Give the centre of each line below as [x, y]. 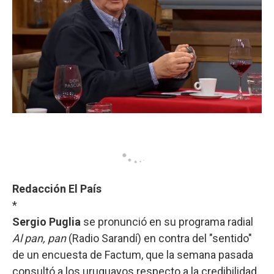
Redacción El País [57, 188]
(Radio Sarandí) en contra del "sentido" [159, 238]
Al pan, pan [39, 238]
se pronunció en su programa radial [168, 221]
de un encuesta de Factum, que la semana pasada [133, 254]
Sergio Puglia [48, 221]
